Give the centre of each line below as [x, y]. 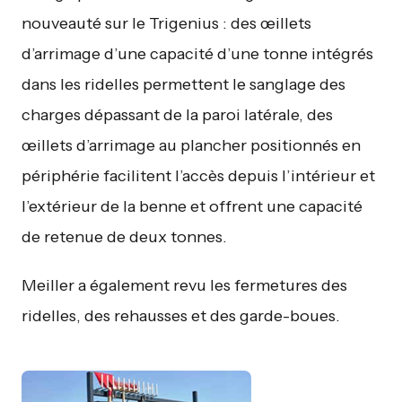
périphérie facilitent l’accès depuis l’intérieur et [198, 176]
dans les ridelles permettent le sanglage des [184, 85]
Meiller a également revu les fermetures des [184, 286]
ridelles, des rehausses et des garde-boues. [181, 316]
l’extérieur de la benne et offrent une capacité [192, 207]
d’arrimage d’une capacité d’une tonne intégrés [197, 54]
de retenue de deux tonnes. [124, 237]
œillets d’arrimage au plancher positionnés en [191, 146]
